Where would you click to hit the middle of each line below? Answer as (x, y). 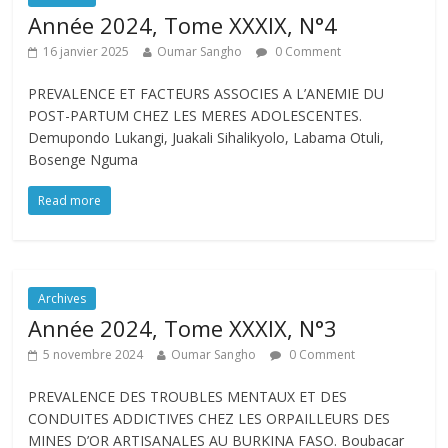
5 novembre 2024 (93, 354)
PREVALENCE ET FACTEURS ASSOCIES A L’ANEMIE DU (206, 93)
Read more (70, 200)
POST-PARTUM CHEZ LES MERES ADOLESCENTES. (195, 115)
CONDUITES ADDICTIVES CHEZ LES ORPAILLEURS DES (209, 418)
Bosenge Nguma (83, 159)
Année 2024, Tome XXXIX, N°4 (183, 25)
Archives (62, 298)
